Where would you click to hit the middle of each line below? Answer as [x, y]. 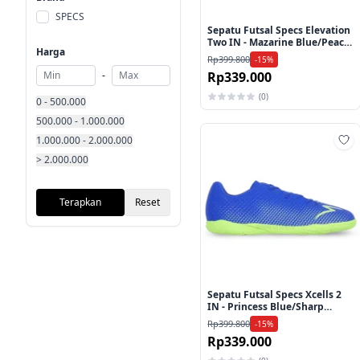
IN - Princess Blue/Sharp [266, 307]
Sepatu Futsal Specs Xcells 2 [275, 295]
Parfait [224, 54]
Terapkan [81, 202]
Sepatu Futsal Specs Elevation [279, 30]
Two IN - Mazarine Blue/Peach [279, 42]
